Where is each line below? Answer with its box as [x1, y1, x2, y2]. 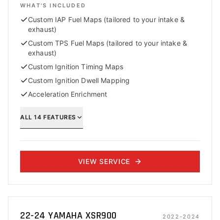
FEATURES [41, 113, 76, 121]
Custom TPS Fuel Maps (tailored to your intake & [28, 39, 188, 47]
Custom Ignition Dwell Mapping [28, 76, 130, 84]
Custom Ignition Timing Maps [28, 62, 124, 71]
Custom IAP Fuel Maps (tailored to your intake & [28, 15, 185, 24]
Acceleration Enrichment [28, 90, 108, 98]
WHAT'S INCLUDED [20, 2, 86, 9]
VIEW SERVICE [78, 157, 131, 165]
